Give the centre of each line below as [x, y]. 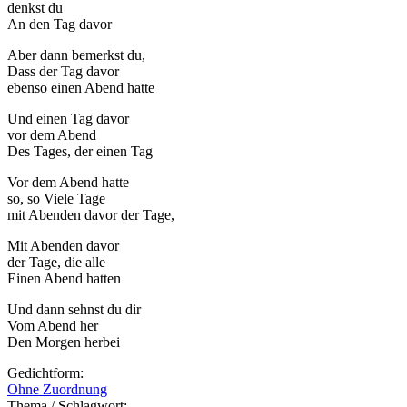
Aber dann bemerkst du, [76, 55]
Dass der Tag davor [63, 72]
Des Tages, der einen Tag [80, 152]
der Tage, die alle [56, 263]
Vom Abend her [53, 326]
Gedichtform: [47, 373]
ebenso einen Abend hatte [81, 88]
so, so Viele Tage [56, 199]
